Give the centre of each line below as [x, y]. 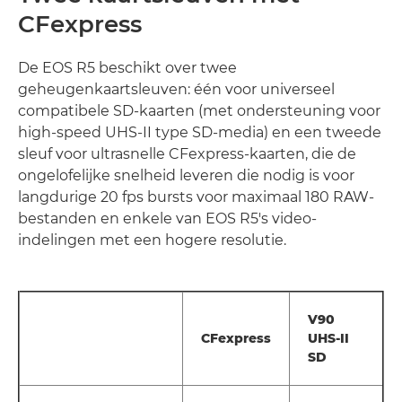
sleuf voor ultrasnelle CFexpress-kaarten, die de [187, 154]
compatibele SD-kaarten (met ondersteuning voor [199, 111]
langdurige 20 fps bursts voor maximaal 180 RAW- [196, 197]
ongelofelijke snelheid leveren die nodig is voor [186, 176]
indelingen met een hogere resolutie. [152, 240]
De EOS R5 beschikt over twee [127, 68]
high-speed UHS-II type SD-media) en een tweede [200, 133]
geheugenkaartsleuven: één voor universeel [176, 90]
